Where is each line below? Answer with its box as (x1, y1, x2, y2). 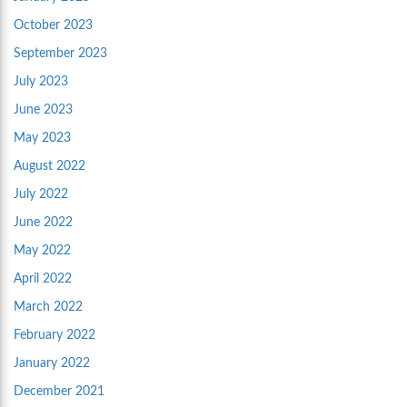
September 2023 (14, 47, 107, 61)
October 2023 (14, 19, 93, 33)
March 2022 (14, 301, 83, 314)
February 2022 (14, 329, 95, 342)
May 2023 (14, 132, 71, 145)
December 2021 (14, 385, 104, 399)
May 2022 (14, 244, 71, 258)
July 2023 (14, 75, 68, 89)
